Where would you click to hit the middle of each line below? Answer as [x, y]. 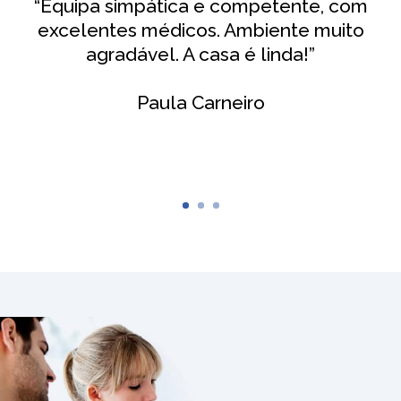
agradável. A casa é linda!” [200, 55]
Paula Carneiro [200, 103]
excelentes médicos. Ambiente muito [200, 30]
